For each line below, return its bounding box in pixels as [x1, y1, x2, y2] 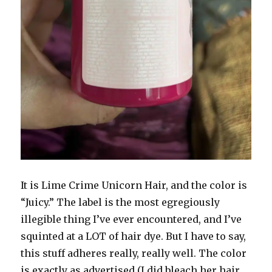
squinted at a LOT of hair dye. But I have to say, [21, 230, 246, 243]
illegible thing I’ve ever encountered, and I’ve [21, 213, 242, 226]
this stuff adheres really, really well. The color [21, 247, 247, 260]
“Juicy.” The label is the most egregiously [21, 196, 220, 209]
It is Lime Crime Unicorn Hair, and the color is [21, 179, 248, 192]
